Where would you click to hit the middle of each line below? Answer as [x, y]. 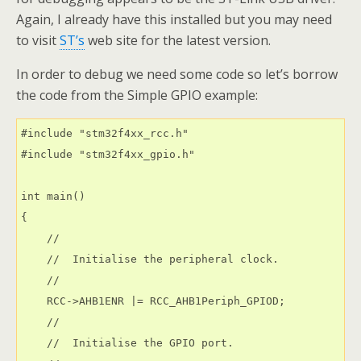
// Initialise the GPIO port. [127, 343]
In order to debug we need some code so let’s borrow [177, 75]
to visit [38, 41]
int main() [53, 197]
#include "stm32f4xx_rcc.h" [105, 134]
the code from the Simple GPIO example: [137, 95]
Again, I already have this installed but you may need [174, 20]
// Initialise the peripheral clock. [150, 259]
